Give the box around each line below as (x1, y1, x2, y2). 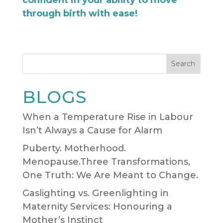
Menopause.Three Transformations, (22, 156, 190, 167)
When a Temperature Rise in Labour (22, 111, 193, 122)
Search (171, 59, 196, 68)
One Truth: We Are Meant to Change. (22, 169, 198, 181)
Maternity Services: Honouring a (22, 201, 172, 212)
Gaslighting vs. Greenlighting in (22, 187, 169, 199)
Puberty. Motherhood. (22, 142, 126, 154)
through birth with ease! (22, 7, 137, 19)
